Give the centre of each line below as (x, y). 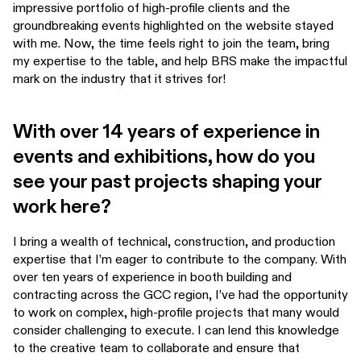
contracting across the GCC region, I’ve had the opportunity (180, 295)
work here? (62, 207)
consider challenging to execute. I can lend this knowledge (176, 330)
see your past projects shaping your (167, 182)
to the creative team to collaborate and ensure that (156, 348)
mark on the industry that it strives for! (121, 79)
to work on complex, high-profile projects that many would (176, 313)
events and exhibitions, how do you (164, 157)
